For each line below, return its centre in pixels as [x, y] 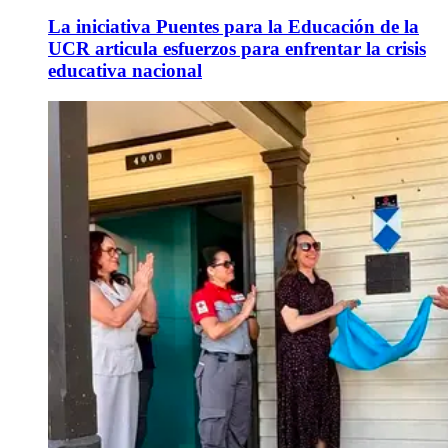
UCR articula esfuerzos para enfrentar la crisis [237, 48]
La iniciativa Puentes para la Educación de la [233, 26]
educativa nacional [125, 70]
